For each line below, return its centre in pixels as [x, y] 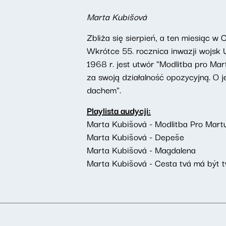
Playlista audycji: [119, 110]
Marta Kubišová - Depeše [135, 136]
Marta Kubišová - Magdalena [141, 150]
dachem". [105, 90]
